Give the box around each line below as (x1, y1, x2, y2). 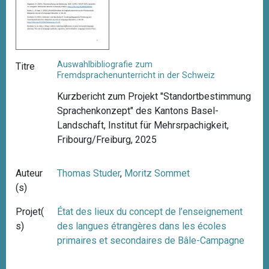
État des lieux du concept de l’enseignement (57, 206, 243, 218)
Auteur (16, 168, 43, 180)
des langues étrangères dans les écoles (57, 220, 227, 232)
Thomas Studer (57, 168, 121, 180)
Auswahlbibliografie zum (57, 59, 153, 70)
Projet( (16, 206, 44, 218)
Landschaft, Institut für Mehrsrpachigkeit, (57, 119, 229, 131)
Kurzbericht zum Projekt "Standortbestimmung (57, 91, 252, 103)
